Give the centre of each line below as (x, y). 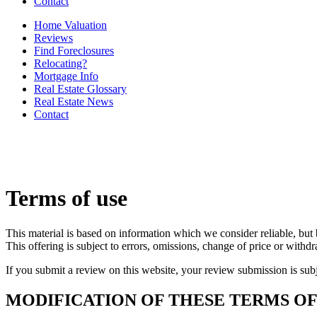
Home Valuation (70, 25)
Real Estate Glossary (80, 89)
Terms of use (67, 198)
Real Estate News (74, 102)
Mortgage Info (66, 76)
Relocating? (60, 63)
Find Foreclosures (74, 51)
